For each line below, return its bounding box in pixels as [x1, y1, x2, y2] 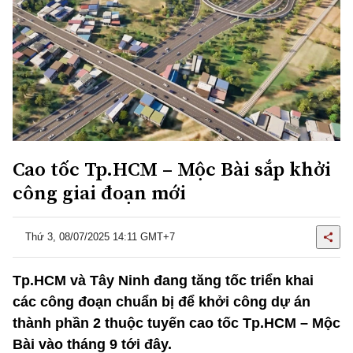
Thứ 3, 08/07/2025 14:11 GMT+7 [25, 231, 175, 243]
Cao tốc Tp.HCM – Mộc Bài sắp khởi [13, 154, 331, 182]
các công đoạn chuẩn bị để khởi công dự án [13, 293, 310, 310]
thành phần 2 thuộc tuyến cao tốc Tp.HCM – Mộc [13, 314, 340, 331]
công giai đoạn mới [13, 178, 186, 206]
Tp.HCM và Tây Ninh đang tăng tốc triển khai [13, 272, 314, 288]
